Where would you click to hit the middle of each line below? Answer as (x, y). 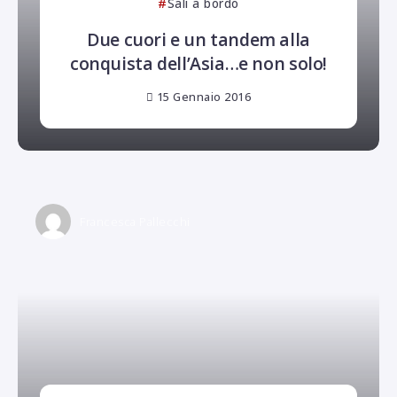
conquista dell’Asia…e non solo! (198, 63)
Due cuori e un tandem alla (198, 39)
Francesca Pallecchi (135, 222)
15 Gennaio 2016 (204, 97)
